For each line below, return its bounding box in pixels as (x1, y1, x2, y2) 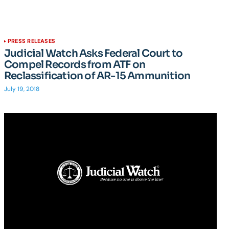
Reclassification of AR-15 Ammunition (4, 70, 191, 82)
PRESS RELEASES (8, 37, 56, 44)
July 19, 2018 (4, 85, 39, 93)
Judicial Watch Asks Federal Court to (4, 47, 183, 60)
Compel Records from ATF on (4, 58, 146, 71)
